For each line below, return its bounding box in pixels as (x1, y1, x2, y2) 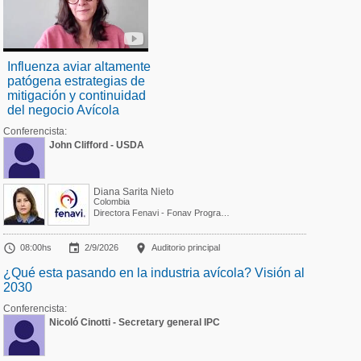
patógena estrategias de (6, 73, 145, 88)
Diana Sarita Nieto (93, 185, 174, 197)
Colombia (93, 196, 130, 206)
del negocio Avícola (6, 102, 119, 117)
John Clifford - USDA (48, 139, 144, 151)
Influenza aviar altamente (6, 59, 151, 73)
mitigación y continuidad (6, 88, 146, 102)
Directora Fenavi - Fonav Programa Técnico (220, 207, 230, 218)
